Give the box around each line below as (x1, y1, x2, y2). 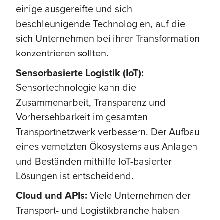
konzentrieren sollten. (16, 45, 109, 60)
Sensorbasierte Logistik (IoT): (16, 65, 144, 80)
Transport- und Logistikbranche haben (16, 202, 179, 217)
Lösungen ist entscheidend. (16, 168, 134, 183)
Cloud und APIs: (16, 188, 87, 202)
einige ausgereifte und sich (16, 1, 132, 16)
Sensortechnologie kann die (16, 80, 136, 94)
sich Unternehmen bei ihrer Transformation (16, 30, 200, 45)
